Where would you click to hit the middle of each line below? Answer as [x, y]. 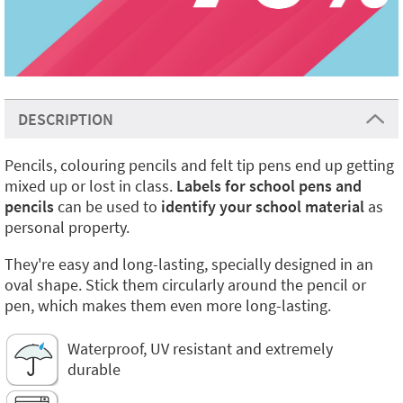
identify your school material [263, 206]
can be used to [109, 206]
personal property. [67, 227]
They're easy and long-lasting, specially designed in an [189, 264]
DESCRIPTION [66, 119]
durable [94, 369]
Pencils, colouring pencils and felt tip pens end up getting [199, 165]
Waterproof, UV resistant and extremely [200, 349]
